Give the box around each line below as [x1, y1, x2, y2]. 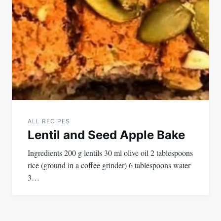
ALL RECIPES [28, 117, 70, 125]
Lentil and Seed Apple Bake [28, 127, 185, 142]
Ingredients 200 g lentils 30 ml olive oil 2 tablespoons [28, 147, 193, 158]
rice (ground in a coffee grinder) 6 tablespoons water [28, 159, 190, 170]
